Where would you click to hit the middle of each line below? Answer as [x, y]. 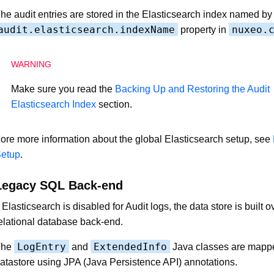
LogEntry [42, 246]
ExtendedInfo [130, 246]
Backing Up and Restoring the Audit [192, 89]
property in [203, 29]
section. [114, 104]
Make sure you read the [63, 89]
